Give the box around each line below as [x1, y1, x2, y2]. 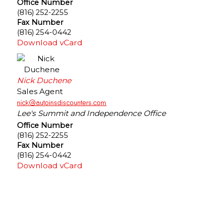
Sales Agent [17, 86, 63, 96]
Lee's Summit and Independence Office [17, 108, 166, 118]
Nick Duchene [17, 75, 71, 85]
